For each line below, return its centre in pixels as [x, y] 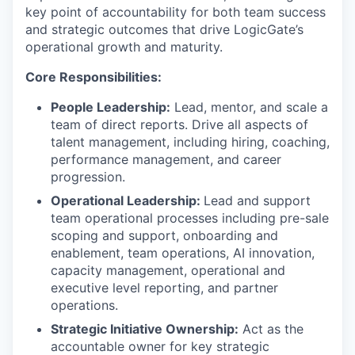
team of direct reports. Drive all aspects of [179, 124]
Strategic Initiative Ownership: [145, 329]
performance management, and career [166, 159]
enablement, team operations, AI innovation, [183, 253]
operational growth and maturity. [124, 47]
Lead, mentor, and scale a [249, 107]
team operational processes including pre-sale [190, 218]
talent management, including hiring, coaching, [190, 142]
